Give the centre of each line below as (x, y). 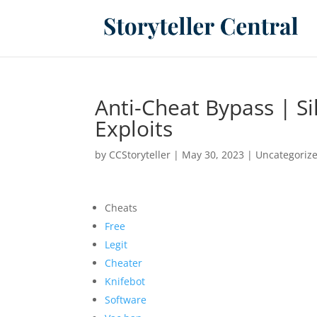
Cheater (124, 263)
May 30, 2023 (213, 155)
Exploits (134, 128)
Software (126, 300)
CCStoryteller (140, 155)
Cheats (121, 208)
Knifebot (125, 281)
